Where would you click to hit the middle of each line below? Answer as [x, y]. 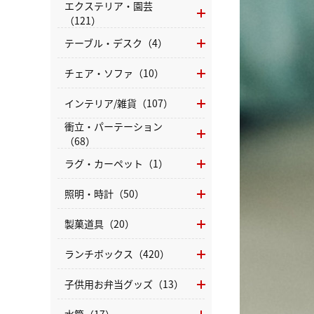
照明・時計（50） [104, 193]
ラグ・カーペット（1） [116, 163]
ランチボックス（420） [117, 254]
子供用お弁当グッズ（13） [124, 284]
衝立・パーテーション [114, 126]
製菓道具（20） [100, 224]
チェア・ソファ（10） [114, 73]
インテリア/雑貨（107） [119, 103]
